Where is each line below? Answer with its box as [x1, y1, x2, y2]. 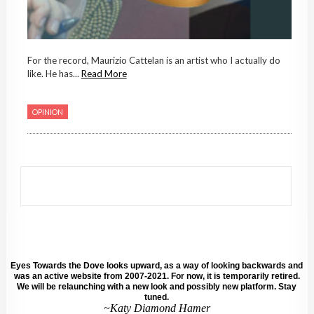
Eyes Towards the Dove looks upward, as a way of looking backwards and [11, 260, 303, 271]
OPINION [32, 107, 63, 117]
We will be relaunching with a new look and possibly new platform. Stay [17, 281, 297, 292]
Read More [81, 68, 127, 80]
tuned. [144, 292, 170, 302]
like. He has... [27, 68, 81, 80]
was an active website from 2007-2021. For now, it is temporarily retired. [13, 271, 300, 281]
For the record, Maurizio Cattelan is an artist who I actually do [27, 55, 280, 67]
